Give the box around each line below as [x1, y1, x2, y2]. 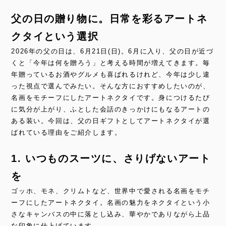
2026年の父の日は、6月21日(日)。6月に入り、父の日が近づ [11, 47, 214, 55]
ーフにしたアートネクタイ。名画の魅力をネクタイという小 [11, 198, 210, 206]
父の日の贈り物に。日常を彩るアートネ [11, 13, 208, 24]
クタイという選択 [11, 30, 99, 42]
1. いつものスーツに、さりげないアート [11, 152, 211, 164]
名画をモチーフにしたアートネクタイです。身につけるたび [11, 93, 210, 101]
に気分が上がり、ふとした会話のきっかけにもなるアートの [11, 105, 210, 113]
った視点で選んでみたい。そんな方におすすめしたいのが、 [11, 82, 210, 90]
